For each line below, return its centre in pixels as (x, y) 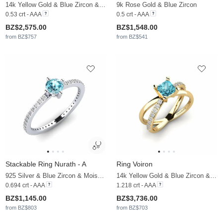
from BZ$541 (132, 37)
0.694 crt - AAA (25, 186)
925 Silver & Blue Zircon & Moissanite (101, 176)
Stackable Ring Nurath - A (46, 164)
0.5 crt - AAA (133, 15)
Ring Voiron (135, 164)
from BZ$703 (132, 208)
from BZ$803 (21, 208)
